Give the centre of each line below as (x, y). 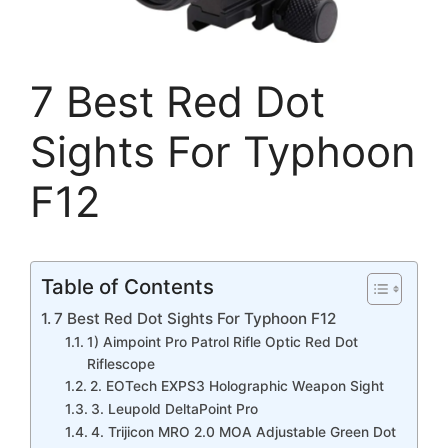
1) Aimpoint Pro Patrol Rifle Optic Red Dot (222, 341)
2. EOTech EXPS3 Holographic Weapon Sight (236, 385)
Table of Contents (127, 286)
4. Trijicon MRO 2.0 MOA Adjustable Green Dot (243, 431)
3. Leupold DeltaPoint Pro (174, 408)
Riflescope (120, 363)
